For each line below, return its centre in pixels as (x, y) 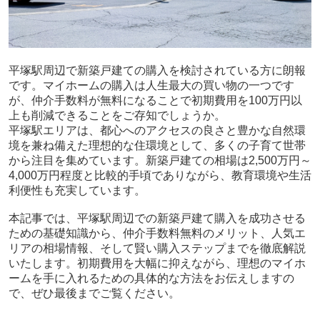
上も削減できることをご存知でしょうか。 (117, 116)
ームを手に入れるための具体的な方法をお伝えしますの (151, 279)
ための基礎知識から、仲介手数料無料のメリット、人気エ (157, 234)
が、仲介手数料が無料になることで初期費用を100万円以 (155, 101)
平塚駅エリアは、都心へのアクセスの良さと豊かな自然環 (157, 131)
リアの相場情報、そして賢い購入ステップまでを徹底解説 (157, 249)
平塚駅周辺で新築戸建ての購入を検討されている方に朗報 (157, 71)
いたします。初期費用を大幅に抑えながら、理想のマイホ (157, 264)
